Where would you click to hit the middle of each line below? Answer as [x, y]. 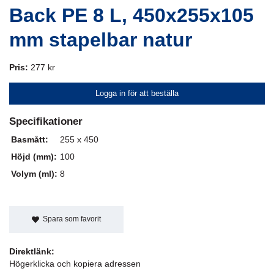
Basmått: [30, 139]
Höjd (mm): [34, 157]
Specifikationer [46, 121]
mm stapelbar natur [101, 40]
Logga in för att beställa [137, 93]
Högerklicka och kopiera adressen [75, 263]
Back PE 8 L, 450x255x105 [131, 15]
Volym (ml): [34, 174]
